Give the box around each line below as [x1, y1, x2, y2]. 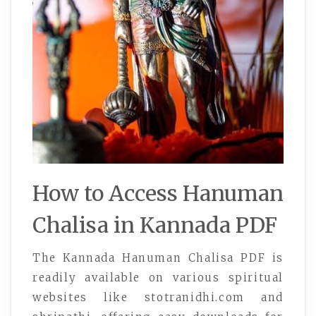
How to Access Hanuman [32, 180, 284, 207]
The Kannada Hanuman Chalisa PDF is [32, 251, 284, 265]
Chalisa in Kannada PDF [32, 212, 277, 239]
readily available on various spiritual [32, 271, 284, 285]
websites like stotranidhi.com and [32, 291, 284, 305]
